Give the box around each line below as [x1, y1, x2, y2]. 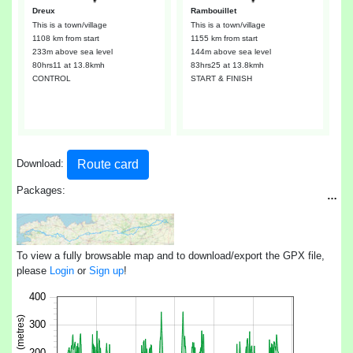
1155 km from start [190, 33, 258, 43]
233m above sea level [32, 46, 113, 56]
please [17, 264, 50, 277]
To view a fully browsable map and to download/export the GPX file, [17, 249, 325, 262]
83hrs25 [190, 60, 221, 69]
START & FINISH [190, 73, 252, 83]
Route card [77, 157, 139, 171]
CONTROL [32, 73, 71, 83]
